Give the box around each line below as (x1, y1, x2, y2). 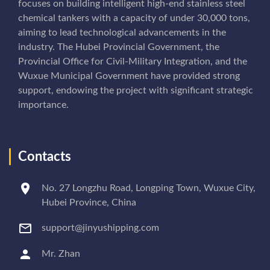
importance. (18, 100, 69, 110)
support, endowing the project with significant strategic (18, 86, 253, 95)
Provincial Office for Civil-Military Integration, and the (18, 57, 247, 66)
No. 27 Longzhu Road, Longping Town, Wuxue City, (42, 183, 256, 193)
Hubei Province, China (42, 198, 136, 207)
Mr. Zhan (42, 249, 80, 259)
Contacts (18, 150, 71, 163)
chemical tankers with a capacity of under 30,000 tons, (18, 13, 250, 23)
